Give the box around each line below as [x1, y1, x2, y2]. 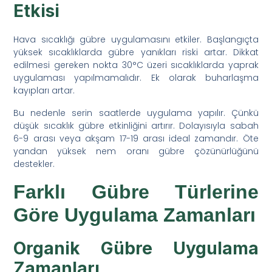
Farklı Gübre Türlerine [13, 180, 259, 203]
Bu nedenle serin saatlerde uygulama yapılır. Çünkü [13, 106, 259, 119]
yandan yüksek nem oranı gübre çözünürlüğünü [13, 144, 259, 157]
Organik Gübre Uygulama [13, 237, 259, 259]
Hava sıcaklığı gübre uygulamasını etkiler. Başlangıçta [13, 33, 259, 46]
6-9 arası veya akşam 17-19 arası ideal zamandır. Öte [13, 132, 259, 144]
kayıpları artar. [13, 84, 75, 97]
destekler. [13, 157, 55, 170]
